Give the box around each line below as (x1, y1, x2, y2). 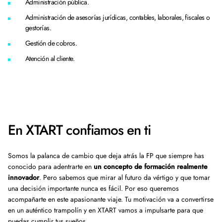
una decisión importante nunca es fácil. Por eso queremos (8, 183, 179, 193)
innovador (8, 172, 39, 182)
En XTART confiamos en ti (8, 120, 151, 140)
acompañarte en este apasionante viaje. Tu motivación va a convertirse (8, 194, 214, 204)
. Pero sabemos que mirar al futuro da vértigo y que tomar (39, 172, 210, 182)
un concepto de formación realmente (94, 162, 208, 171)
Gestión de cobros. (25, 38, 79, 48)
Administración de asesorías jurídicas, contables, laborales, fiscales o (25, 12, 210, 22)
